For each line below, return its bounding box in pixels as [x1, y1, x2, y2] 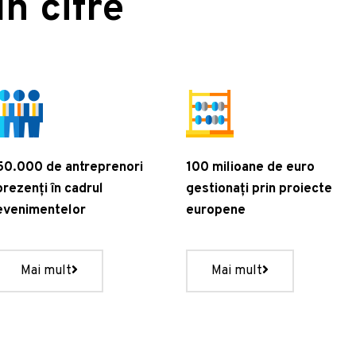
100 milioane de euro [186, 158, 315, 176]
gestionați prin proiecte [186, 180, 332, 198]
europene [186, 201, 246, 219]
